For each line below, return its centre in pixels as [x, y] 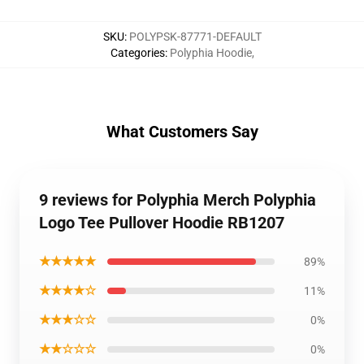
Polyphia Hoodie [210, 53]
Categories [137, 53]
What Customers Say [182, 132]
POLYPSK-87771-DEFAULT [195, 37]
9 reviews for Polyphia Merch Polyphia [178, 200]
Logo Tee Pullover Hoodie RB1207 [162, 223]
